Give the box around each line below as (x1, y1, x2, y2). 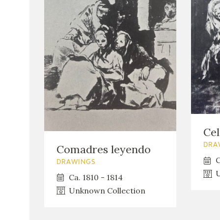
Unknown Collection (69, 185, 145, 195)
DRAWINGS (56, 159, 96, 165)
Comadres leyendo (56, 142, 151, 156)
